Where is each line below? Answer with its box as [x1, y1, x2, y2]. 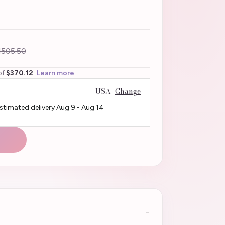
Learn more [36, 68, 74, 77]
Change [115, 85, 141, 97]
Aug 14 [81, 103, 104, 112]
